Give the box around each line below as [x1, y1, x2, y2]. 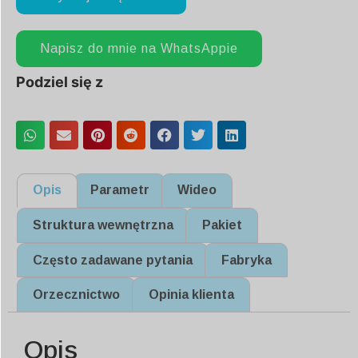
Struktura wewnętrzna [33, 218, 174, 233]
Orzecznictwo [33, 288, 121, 302]
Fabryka [221, 253, 272, 267]
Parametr [89, 183, 149, 197]
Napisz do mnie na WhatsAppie [40, 42, 238, 56]
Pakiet [201, 218, 242, 233]
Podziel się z [16, 74, 103, 91]
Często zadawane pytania [33, 253, 193, 267]
